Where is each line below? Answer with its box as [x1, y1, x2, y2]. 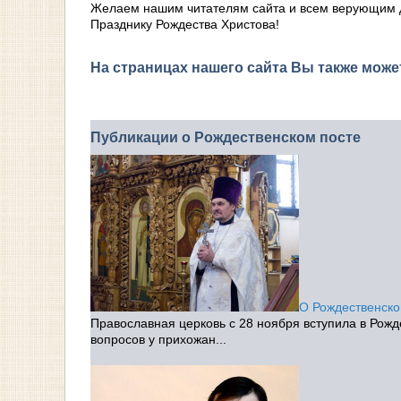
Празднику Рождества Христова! [90, 17, 279, 32]
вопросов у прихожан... [90, 332, 226, 347]
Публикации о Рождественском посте [90, 129, 361, 145]
